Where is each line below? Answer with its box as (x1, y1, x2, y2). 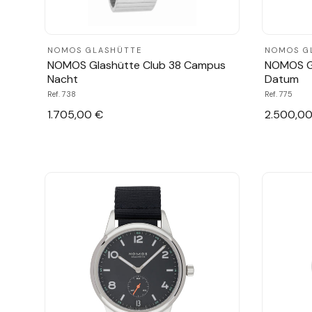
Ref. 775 (265, 88, 292, 99)
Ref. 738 (47, 88, 76, 99)
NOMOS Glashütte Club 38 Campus (47, 57, 226, 72)
